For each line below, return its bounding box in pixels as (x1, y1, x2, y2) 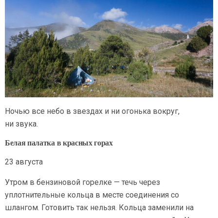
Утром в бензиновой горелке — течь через (5, 178, 160, 187)
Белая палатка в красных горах (5, 138, 113, 148)
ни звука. (5, 119, 38, 129)
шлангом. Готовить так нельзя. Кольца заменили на (5, 203, 194, 213)
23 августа (5, 157, 43, 167)
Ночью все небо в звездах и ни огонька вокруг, (5, 107, 180, 116)
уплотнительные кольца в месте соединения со (5, 190, 179, 200)
